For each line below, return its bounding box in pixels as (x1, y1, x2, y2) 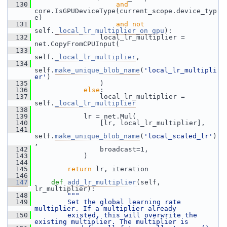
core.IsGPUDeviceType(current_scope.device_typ (34, 7, 217, 15)
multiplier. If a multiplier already (34, 205, 176, 212)
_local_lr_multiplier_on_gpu (55, 27, 164, 34)
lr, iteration (92, 165, 148, 173)
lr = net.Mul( (31, 112, 136, 120)
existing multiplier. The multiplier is (34, 218, 188, 225)
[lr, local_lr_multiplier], (31, 119, 205, 127)
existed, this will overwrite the (35, 211, 197, 219)
